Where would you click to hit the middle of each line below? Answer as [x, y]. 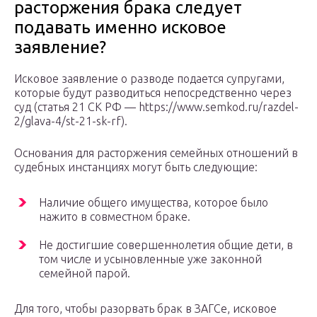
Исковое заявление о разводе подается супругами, [149, 79]
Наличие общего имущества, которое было [154, 203]
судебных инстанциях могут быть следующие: [136, 167]
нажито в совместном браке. [115, 217]
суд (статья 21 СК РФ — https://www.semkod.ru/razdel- [156, 107]
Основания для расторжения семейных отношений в [156, 153]
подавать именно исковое [120, 28]
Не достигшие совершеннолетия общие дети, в [166, 245]
